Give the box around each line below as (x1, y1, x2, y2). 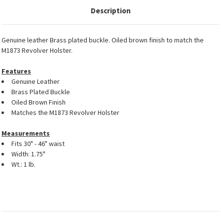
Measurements (1, 129, 50, 138)
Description (90, 6, 131, 16)
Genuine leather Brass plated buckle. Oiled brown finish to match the (1, 36, 204, 45)
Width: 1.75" (11, 149, 45, 159)
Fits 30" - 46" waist (11, 139, 65, 148)
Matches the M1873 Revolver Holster (11, 108, 119, 117)
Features (1, 67, 31, 76)
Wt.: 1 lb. (11, 160, 36, 169)
